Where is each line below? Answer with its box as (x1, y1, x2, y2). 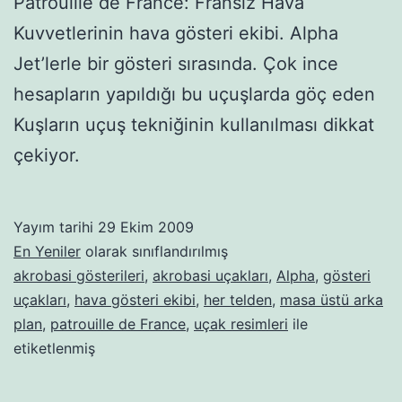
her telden (204, 290, 272, 309)
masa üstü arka (280, 290, 383, 309)
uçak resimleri (194, 314, 288, 333)
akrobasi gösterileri (13, 266, 144, 284)
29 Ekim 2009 (98, 217, 194, 236)
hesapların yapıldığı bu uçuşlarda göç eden (13, 83, 375, 105)
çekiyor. (13, 144, 80, 166)
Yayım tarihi (13, 217, 98, 236)
